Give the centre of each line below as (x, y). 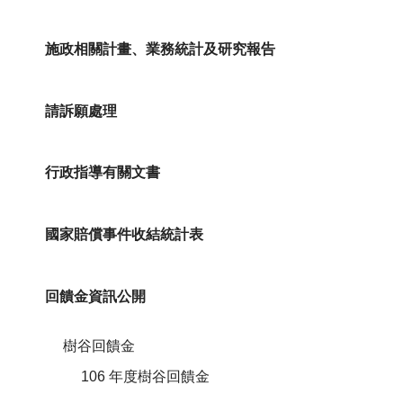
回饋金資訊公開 (95, 296)
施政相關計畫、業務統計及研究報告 (160, 49)
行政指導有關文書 (103, 173)
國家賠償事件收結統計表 (124, 235)
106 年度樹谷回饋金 (145, 376)
